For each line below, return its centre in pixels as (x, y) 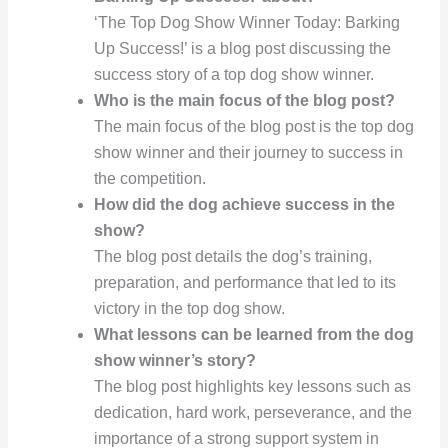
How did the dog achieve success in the (244, 204)
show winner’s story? (174, 360)
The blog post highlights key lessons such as (252, 386)
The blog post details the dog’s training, (232, 256)
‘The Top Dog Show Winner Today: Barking (246, 22)
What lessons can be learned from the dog (253, 334)
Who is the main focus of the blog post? (244, 100)
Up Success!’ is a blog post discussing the (242, 48)
